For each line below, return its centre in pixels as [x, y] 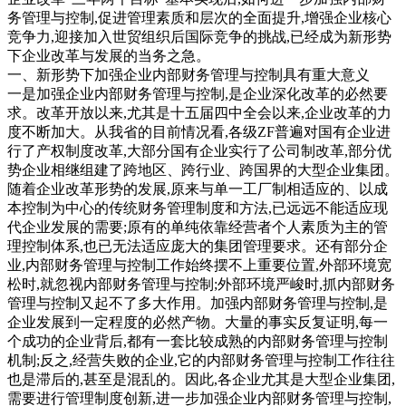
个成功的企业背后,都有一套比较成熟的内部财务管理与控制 [198, 341]
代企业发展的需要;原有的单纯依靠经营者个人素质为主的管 [198, 227]
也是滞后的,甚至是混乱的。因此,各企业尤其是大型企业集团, [201, 379]
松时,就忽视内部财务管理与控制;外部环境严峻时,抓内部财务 [201, 284]
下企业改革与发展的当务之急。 [109, 55]
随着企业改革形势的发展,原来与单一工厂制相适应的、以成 [198, 188]
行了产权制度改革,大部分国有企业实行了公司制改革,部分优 [199, 150]
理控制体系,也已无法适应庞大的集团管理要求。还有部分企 [198, 246]
